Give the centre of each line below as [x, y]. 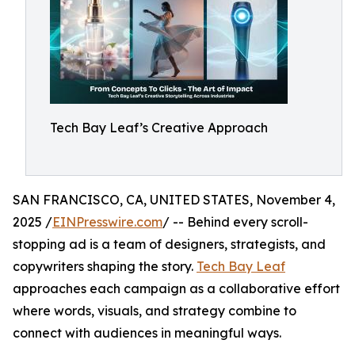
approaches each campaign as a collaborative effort [176, 288]
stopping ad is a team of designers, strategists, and [169, 244]
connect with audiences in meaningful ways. [147, 333]
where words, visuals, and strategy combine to [155, 311]
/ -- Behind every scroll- [235, 222]
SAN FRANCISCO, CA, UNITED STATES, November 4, [174, 200]
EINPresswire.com [107, 222]
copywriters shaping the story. [105, 266]
